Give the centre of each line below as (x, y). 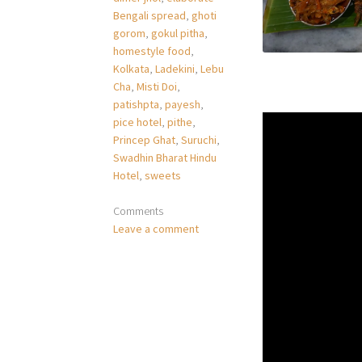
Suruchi (199, 139)
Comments (139, 211)
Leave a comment (156, 229)
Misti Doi (157, 86)
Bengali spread (150, 15)
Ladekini (175, 68)
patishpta (137, 104)
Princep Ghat (145, 139)
